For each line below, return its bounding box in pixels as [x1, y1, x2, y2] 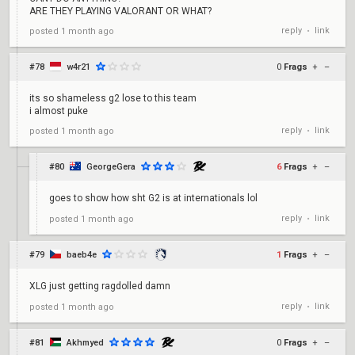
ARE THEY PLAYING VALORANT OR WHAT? [29, 6, 212, 17]
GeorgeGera [86, 162, 136, 172]
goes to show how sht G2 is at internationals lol [49, 193, 258, 204]
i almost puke [29, 105, 88, 116]
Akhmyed [67, 338, 104, 348]
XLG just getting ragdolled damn [29, 281, 170, 292]
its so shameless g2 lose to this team [29, 93, 197, 104]
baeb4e [67, 250, 97, 260]
